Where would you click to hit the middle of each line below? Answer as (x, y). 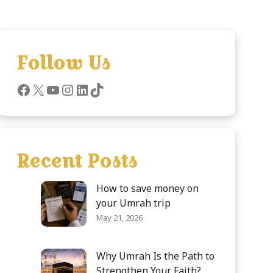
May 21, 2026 (120, 217)
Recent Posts (77, 161)
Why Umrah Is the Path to (156, 256)
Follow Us (64, 62)
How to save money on (148, 188)
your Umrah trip (134, 203)
